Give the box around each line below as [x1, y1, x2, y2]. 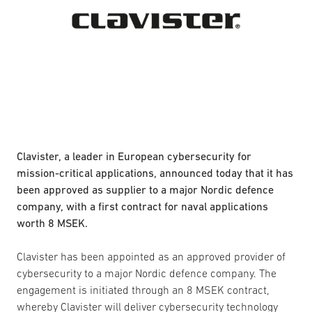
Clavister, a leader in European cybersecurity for [17, 150, 251, 162]
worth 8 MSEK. [17, 217, 88, 229]
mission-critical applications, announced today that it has [17, 166, 293, 179]
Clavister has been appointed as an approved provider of [17, 250, 286, 263]
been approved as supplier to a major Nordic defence [17, 183, 274, 196]
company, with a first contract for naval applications [17, 200, 268, 212]
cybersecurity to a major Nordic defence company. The [17, 267, 276, 279]
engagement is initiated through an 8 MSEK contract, [17, 283, 269, 296]
